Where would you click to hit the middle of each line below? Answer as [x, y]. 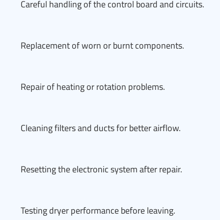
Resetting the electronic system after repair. [101, 169]
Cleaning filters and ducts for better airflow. [101, 128]
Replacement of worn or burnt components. [102, 45]
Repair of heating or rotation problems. [93, 87]
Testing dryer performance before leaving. [98, 210]
